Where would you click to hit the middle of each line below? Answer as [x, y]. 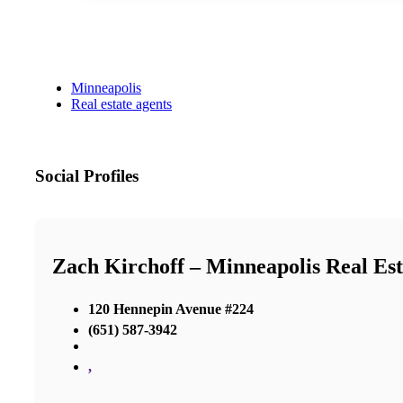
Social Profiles [87, 176]
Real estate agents [121, 104]
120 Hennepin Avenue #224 [171, 309]
